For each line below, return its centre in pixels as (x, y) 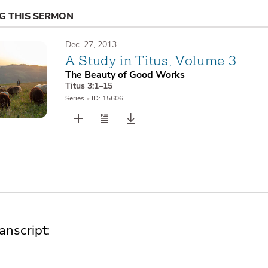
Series (74, 98)
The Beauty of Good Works (125, 75)
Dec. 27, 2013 (91, 44)
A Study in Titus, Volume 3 (151, 61)
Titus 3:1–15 (89, 86)
